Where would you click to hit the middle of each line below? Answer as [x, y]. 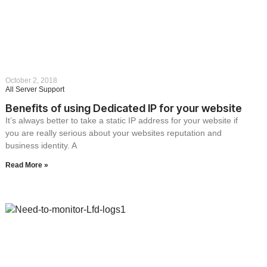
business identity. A [41, 146]
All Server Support [35, 90]
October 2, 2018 [32, 81]
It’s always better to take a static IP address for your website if [122, 121]
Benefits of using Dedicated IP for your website [124, 108]
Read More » [27, 165]
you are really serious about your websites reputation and [114, 133]
